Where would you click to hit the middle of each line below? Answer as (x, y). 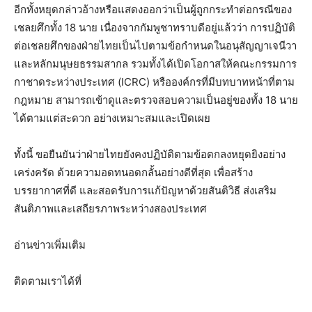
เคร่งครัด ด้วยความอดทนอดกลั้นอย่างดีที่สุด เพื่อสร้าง (133, 172)
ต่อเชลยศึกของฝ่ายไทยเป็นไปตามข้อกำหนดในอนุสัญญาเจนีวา (155, 46)
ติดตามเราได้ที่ (48, 281)
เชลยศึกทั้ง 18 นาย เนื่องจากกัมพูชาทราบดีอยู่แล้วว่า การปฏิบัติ (155, 28)
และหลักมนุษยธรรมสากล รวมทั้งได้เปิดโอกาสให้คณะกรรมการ (155, 64)
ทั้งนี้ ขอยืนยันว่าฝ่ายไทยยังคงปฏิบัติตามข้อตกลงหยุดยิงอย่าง (150, 154)
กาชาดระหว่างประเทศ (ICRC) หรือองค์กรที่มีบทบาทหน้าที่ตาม (154, 82)
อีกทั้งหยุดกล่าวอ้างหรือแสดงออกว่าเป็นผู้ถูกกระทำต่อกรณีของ (153, 9)
